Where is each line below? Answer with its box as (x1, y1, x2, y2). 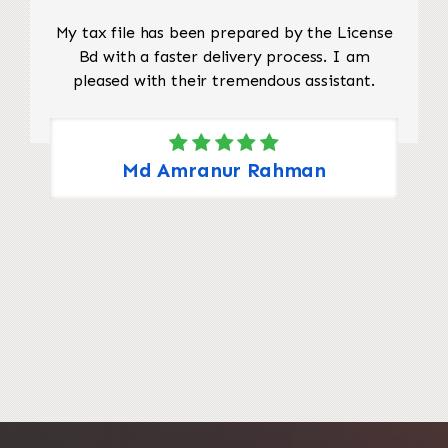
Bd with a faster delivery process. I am (78, 46, 370, 66)
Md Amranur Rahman (121, 157, 327, 182)
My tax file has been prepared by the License (55, 22, 393, 42)
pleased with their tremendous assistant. (73, 70, 375, 90)
